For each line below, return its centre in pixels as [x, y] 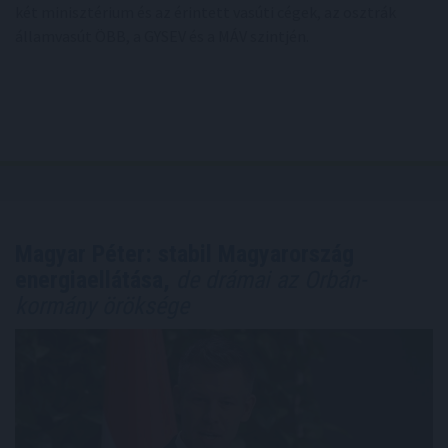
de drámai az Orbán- [268, 279]
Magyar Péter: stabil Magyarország [184, 253]
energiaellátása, [92, 279]
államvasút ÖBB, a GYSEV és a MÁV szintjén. [162, 35]
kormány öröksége [102, 305]
